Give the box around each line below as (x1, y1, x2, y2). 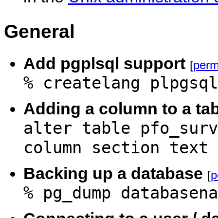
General (4, 20, 75, 42)
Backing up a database (23, 164, 203, 182)
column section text (23, 138, 208, 157)
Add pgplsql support (23, 54, 185, 73)
